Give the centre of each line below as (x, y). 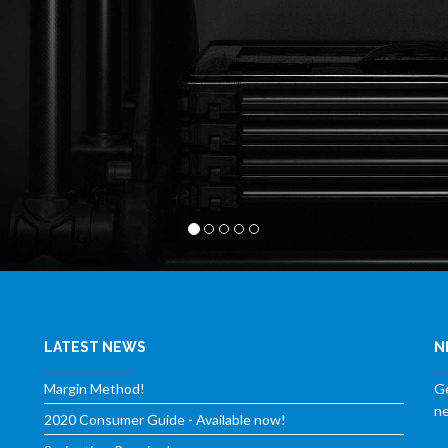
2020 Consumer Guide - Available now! (165, 420)
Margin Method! (94, 389)
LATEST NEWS (95, 347)
